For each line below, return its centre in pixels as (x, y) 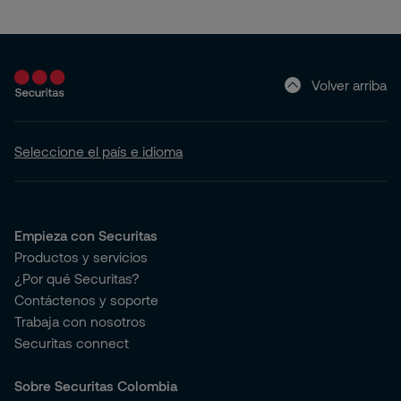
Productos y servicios (81, 257)
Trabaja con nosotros (80, 322)
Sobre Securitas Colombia (96, 386)
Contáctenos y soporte (86, 300)
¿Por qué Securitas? (77, 279)
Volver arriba (349, 85)
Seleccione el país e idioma (98, 152)
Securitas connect (72, 343)
